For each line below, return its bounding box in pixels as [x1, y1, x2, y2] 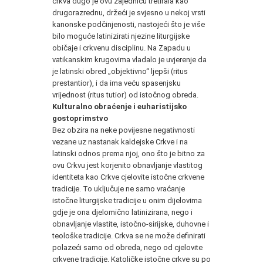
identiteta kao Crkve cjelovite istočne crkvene [52, 172, 204, 181]
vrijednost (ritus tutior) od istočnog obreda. [52, 90, 198, 99]
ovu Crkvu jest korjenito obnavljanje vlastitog [52, 160, 203, 170]
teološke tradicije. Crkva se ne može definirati [52, 231, 205, 240]
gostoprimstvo [52, 113, 108, 123]
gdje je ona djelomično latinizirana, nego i [52, 207, 193, 217]
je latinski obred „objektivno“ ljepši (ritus [52, 66, 188, 76]
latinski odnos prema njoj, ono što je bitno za [52, 149, 205, 158]
